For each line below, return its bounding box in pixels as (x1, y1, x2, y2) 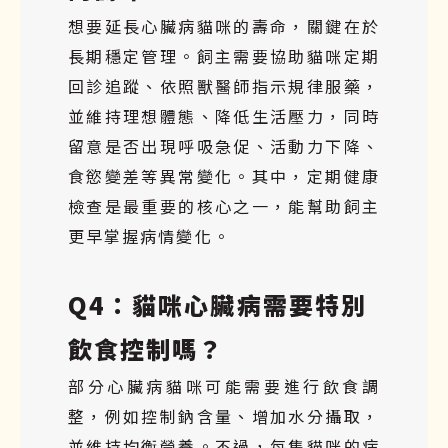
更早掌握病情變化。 (68, 223, 231, 248)
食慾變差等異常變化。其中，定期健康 (68, 163, 380, 188)
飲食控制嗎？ (68, 330, 225, 366)
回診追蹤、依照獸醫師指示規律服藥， (68, 73, 380, 98)
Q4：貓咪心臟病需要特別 (68, 286, 367, 322)
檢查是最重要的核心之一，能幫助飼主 (68, 193, 380, 218)
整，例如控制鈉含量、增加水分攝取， (68, 403, 380, 428)
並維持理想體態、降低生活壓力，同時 (68, 103, 380, 128)
